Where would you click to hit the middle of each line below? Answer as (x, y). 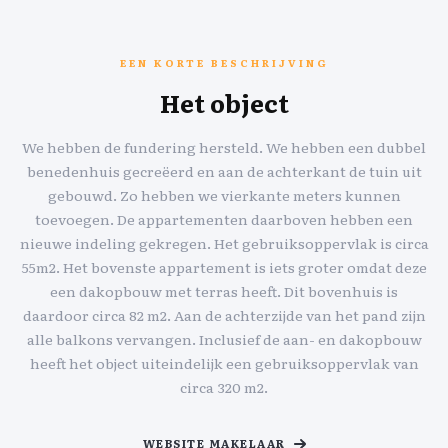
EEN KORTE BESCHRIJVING (224, 62)
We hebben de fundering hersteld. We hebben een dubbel (224, 147)
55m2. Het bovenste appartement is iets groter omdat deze (224, 267)
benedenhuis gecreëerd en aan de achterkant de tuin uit (224, 171)
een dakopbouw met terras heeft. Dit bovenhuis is (224, 291)
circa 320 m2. (224, 387)
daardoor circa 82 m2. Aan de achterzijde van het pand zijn (224, 315)
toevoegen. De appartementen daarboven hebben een (224, 219)
